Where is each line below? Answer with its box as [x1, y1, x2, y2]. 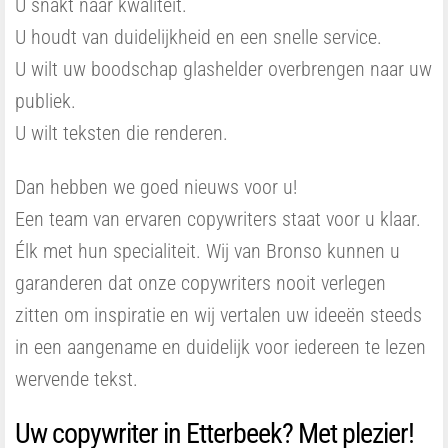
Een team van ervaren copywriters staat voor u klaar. [15, 207, 421, 231]
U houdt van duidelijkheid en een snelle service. [15, 25, 382, 49]
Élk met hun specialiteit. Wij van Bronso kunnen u [15, 239, 400, 263]
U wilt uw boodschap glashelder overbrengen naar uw [15, 57, 432, 81]
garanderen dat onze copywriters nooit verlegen [15, 271, 386, 295]
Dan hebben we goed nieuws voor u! [15, 175, 297, 199]
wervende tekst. [15, 367, 138, 391]
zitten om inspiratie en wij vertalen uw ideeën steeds [15, 303, 422, 327]
